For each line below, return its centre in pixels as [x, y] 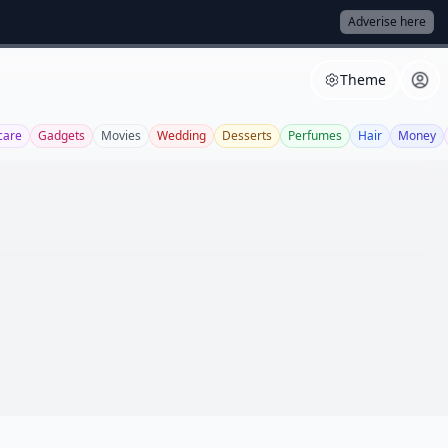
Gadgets [61, 135]
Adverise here [387, 21]
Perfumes [315, 135]
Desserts [247, 135]
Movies [121, 135]
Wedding [181, 135]
